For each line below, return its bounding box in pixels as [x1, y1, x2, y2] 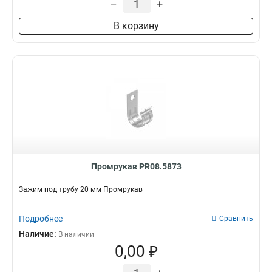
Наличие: [19, 229, 58, 239]
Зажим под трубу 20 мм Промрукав [19, 185, 143, 194]
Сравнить [219, 214, 253, 223]
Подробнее [19, 214, 63, 223]
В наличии [58, 230, 94, 239]
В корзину [113, 20, 159, 32]
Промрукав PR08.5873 [90, 161, 182, 171]
